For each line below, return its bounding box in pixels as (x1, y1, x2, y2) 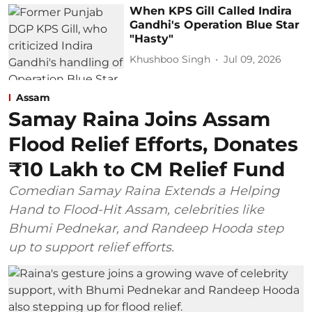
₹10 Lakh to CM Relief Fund (8, 157, 285, 182)
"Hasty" (130, 31, 174, 45)
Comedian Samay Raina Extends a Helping (8, 183, 279, 199)
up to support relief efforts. (8, 240, 174, 256)
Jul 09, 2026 (224, 53, 282, 65)
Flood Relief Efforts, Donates (8, 132, 298, 157)
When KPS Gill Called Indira (130, 3, 292, 17)
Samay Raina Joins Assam (8, 107, 270, 132)
